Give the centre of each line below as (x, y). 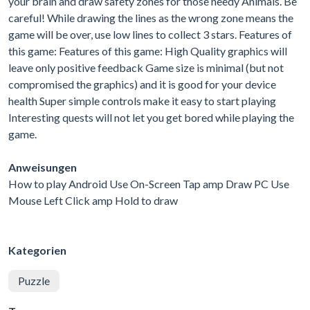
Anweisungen (43, 167)
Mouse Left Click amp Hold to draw (93, 200)
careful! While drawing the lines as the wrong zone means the (151, 17)
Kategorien (37, 250)
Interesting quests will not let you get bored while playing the (151, 117)
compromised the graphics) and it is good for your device (142, 84)
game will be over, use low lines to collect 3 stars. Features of (150, 34)
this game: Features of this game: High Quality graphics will (148, 51)
